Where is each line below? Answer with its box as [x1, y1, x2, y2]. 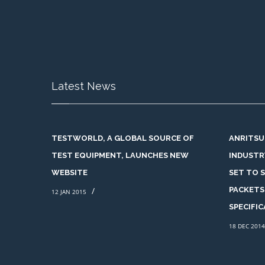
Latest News [51, 80, 116, 92]
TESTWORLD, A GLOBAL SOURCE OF [51, 134, 194, 143]
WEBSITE [51, 168, 88, 177]
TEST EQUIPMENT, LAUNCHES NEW [51, 151, 189, 160]
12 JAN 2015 [51, 188, 86, 196]
